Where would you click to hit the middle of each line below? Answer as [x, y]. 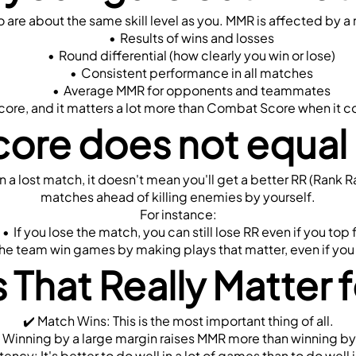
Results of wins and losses [197, 37]
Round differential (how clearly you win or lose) [197, 55]
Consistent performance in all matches [197, 72]
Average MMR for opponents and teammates [197, 90]
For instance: [178, 214]
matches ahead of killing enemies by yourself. [178, 196]
